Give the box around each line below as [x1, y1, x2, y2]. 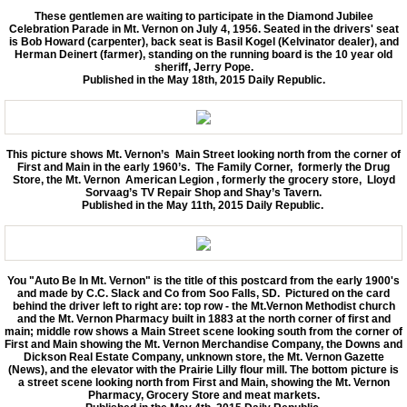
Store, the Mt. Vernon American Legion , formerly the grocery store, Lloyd [12, 174, 395, 187]
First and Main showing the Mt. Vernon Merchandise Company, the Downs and [5, 338, 402, 352]
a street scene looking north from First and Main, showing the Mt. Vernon [17, 376, 390, 390]
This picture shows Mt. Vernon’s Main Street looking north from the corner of [6, 148, 401, 162]
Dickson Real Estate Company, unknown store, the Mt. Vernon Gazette [23, 351, 384, 364]
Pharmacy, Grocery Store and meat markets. [87, 389, 320, 402]
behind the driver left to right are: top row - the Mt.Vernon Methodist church [12, 300, 395, 313]
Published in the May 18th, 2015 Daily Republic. [82, 73, 325, 86]
